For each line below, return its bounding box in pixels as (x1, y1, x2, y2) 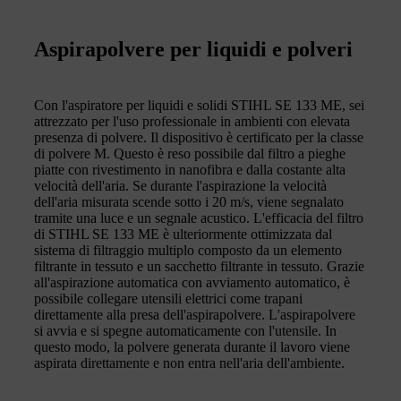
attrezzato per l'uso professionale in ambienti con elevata (34, 113, 350, 129)
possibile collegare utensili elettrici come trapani (34, 290, 303, 306)
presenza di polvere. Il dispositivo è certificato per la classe (34, 129, 363, 145)
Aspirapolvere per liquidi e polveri (34, 37, 353, 61)
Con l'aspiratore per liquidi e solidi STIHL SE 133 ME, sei (34, 97, 364, 113)
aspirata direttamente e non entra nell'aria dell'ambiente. (34, 354, 345, 371)
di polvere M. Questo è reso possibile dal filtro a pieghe (34, 145, 346, 161)
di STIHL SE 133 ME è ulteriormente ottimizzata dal (34, 226, 332, 242)
